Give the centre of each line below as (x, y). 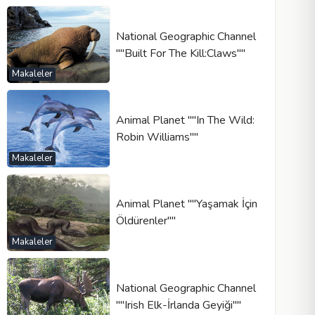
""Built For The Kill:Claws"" (180, 53)
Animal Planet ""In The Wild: (185, 120)
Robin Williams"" (157, 137)
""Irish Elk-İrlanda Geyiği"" (178, 305)
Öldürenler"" (146, 221)
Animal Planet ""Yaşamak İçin (186, 204)
